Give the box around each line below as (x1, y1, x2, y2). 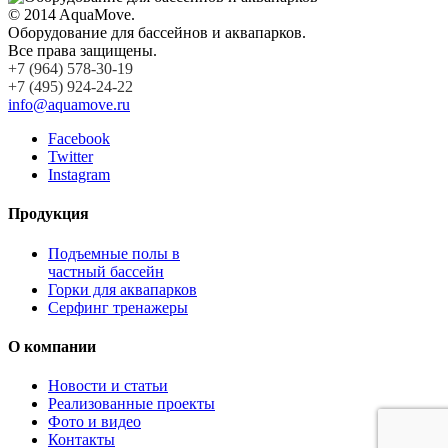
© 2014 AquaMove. (8, 6, 135, 24)
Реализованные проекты (48, 395, 215, 413)
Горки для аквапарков (48, 280, 197, 298)
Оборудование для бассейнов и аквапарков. (8, 24, 306, 42)
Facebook (48, 130, 110, 148)
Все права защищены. (8, 42, 157, 60)
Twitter (48, 148, 93, 166)
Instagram (48, 166, 110, 184)
